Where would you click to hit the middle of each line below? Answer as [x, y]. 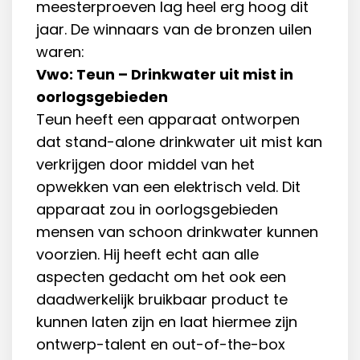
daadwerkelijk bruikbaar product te [162, 300]
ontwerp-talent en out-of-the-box [161, 345]
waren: [60, 52]
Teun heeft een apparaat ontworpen [168, 120]
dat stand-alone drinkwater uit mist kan [179, 142]
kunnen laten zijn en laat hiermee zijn [167, 322]
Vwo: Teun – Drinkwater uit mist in [165, 75]
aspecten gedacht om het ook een [161, 277]
